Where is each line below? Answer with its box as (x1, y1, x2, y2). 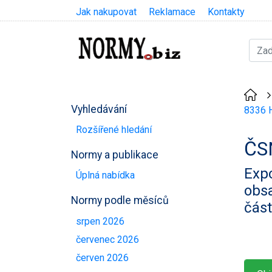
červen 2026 (76, 252, 129, 264)
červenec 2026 (76, 233, 139, 245)
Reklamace (149, 6, 195, 18)
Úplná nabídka (76, 169, 135, 182)
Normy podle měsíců (71, 194, 169, 207)
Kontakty (208, 6, 245, 18)
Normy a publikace (71, 148, 158, 161)
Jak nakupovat (76, 6, 137, 18)
